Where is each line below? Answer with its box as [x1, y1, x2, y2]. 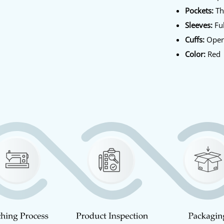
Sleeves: [185, 19, 213, 30]
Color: [185, 48, 206, 59]
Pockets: [185, 5, 214, 15]
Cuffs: [185, 34, 205, 44]
